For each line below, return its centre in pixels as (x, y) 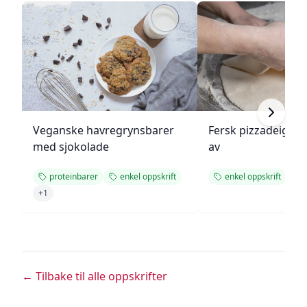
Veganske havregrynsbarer (103, 130)
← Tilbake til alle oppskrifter (95, 276)
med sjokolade (71, 147)
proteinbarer (74, 176)
